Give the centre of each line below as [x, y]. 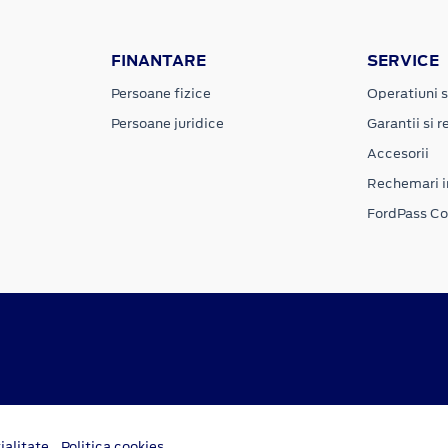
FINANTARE [159, 61]
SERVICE [402, 61]
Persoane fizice [161, 94]
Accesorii [397, 154]
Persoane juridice [168, 124]
